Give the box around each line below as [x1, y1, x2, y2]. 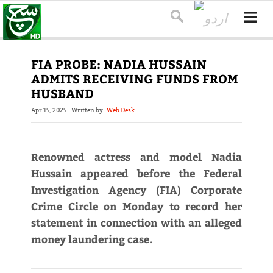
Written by [71, 106, 107, 115]
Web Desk [106, 106, 135, 115]
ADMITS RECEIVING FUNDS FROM [30, 70, 238, 87]
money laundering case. [30, 232, 152, 247]
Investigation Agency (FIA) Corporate [30, 182, 243, 197]
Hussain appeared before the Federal [30, 166, 243, 181]
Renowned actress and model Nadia [30, 149, 243, 165]
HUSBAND [30, 85, 94, 102]
